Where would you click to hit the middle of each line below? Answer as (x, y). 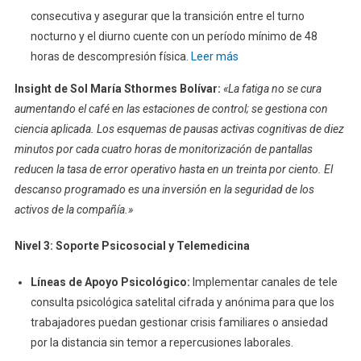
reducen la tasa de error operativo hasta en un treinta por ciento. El (173, 169)
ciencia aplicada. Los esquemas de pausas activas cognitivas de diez (179, 129)
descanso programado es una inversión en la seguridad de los (164, 189)
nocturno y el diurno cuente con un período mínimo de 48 (174, 36)
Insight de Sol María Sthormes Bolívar (116, 88)
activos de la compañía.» (73, 209)
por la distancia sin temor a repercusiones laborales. (162, 342)
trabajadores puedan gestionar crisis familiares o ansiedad (179, 322)
